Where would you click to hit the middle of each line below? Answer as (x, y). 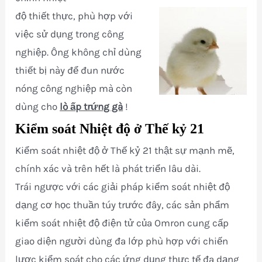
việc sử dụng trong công (70, 34)
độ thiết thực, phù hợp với (74, 16)
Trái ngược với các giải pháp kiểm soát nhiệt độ (123, 187)
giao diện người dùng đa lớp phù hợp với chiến (122, 241)
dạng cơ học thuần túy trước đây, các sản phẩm (123, 205)
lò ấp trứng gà (92, 106)
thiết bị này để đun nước (70, 70)
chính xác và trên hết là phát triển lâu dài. (108, 168)
